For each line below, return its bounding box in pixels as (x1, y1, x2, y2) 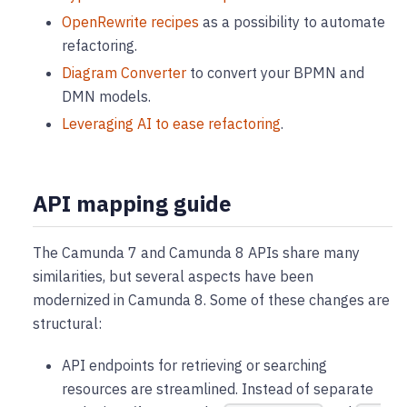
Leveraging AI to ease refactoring (62, 114, 281, 133)
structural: (33, 313, 102, 333)
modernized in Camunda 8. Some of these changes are (33, 290, 390, 309)
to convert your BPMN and (186, 63, 364, 82)
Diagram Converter (62, 63, 186, 82)
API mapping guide (33, 188, 232, 218)
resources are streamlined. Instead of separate (62, 379, 373, 398)
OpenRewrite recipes (62, 12, 199, 31)
